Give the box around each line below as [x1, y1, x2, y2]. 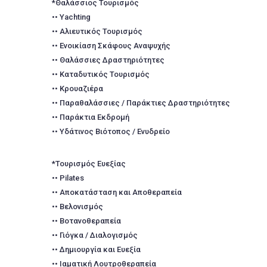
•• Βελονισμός [52, 202, 103, 211]
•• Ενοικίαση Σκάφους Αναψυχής [52, 41, 170, 50]
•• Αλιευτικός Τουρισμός [52, 27, 142, 36]
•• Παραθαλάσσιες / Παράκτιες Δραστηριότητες [52, 98, 230, 107]
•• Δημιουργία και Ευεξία [52, 245, 141, 254]
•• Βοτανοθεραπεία [52, 216, 121, 225]
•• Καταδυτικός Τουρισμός [52, 70, 150, 79]
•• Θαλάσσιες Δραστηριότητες [52, 55, 164, 64]
